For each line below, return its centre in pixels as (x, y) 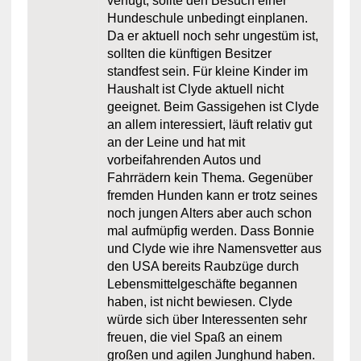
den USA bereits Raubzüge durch (203, 266)
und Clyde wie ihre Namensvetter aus (214, 249)
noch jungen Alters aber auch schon (209, 213)
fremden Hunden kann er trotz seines (212, 195)
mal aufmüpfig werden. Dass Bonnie (210, 231)
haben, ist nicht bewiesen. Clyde (199, 302)
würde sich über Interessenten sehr (207, 320)
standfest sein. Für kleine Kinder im (207, 71)
